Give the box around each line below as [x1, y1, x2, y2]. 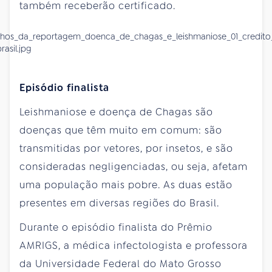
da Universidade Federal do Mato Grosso [19, 257, 222, 270]
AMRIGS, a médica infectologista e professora [19, 239, 248, 252]
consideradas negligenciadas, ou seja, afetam [19, 160, 248, 173]
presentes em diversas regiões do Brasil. [19, 196, 219, 209]
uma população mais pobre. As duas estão [19, 178, 233, 191]
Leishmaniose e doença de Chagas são [19, 105, 213, 118]
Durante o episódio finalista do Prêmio [19, 220, 212, 234]
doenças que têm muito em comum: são [19, 123, 222, 137]
